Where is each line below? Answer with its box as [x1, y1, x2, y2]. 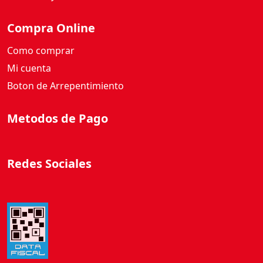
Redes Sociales [7, 156, 92, 172]
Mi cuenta [7, 61, 51, 75]
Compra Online [7, 19, 95, 36]
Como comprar [7, 43, 75, 57]
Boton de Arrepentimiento [7, 79, 124, 92]
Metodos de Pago [7, 110, 108, 126]
